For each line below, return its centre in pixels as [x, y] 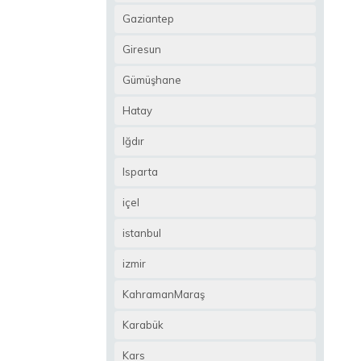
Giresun [142, 49]
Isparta [140, 172]
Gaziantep [148, 19]
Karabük [143, 325]
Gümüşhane [152, 80]
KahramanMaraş [164, 294]
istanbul [142, 233]
